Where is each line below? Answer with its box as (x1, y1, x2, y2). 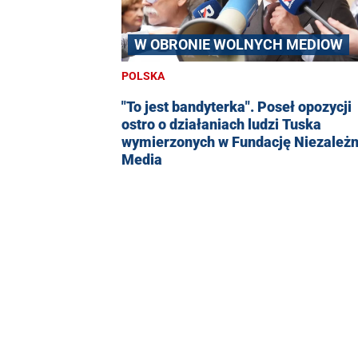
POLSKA (121, 70, 165, 83)
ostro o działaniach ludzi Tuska (121, 116, 321, 133)
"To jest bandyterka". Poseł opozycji (121, 98, 352, 116)
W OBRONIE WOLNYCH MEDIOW (134, 36, 343, 54)
